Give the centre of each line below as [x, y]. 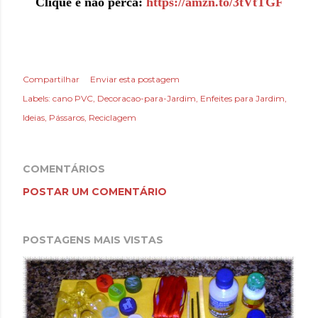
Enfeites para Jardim [242, 98]
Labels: [37, 98]
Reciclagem [113, 117]
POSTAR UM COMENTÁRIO [95, 191]
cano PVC [73, 98]
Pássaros [67, 117]
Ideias [34, 117]
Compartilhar [51, 79]
